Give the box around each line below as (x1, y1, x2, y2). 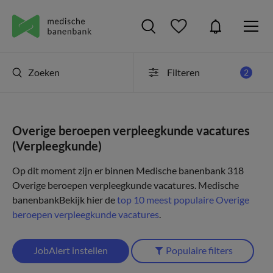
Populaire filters (166, 244, 233, 256)
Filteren (166, 66, 200, 78)
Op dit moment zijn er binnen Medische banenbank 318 (12, 165, 244, 176)
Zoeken (28, 66, 60, 78)
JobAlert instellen (34, 244, 108, 256)
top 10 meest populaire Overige (117, 194, 249, 205)
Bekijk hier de (59, 194, 117, 205)
